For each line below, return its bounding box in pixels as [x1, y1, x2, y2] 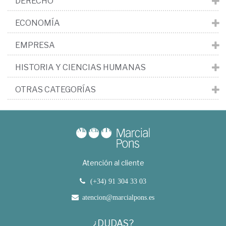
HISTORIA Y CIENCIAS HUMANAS [15, 63, 146, 73]
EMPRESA [15, 40, 55, 50]
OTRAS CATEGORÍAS [15, 85, 96, 95]
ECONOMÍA [15, 18, 60, 28]
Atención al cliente [82, 158, 144, 167]
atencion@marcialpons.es [82, 194, 154, 201]
